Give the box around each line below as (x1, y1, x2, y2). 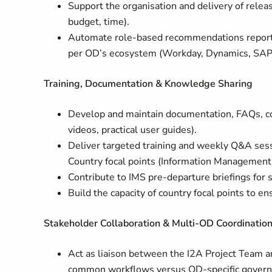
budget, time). (68, 15, 129, 29)
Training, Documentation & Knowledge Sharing (44, 77, 253, 90)
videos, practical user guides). (68, 123, 197, 137)
